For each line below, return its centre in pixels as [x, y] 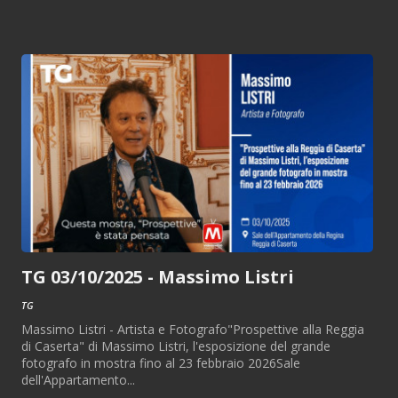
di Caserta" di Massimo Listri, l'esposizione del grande [176, 346]
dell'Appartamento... [78, 380]
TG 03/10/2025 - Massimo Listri [158, 276]
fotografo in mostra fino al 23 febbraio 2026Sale [161, 363]
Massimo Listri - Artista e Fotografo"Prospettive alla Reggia [193, 330]
